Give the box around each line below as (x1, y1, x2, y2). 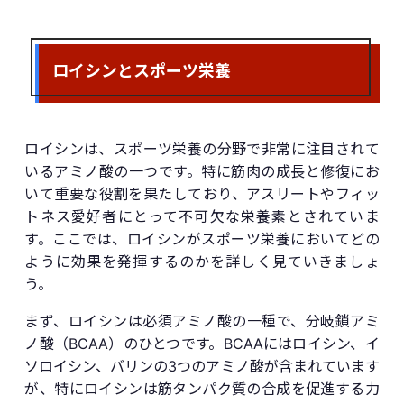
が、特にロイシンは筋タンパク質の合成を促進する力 (24, 379, 380, 398)
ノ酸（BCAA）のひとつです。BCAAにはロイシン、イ (24, 334, 380, 353)
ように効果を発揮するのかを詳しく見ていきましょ (24, 252, 380, 271)
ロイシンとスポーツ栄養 (52, 57, 232, 81)
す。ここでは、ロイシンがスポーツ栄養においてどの (24, 229, 380, 248)
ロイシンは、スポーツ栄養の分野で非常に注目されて (24, 139, 380, 158)
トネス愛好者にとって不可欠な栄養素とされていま (24, 207, 380, 225)
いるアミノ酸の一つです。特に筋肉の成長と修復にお (24, 161, 380, 180)
